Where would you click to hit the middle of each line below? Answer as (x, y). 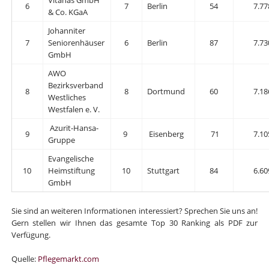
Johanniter (67, 30)
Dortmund (166, 91)
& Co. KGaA (68, 12)
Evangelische (71, 158)
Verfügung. (31, 234)
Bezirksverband (76, 85)
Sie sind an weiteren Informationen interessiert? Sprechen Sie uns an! (134, 210)
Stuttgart (164, 170)
